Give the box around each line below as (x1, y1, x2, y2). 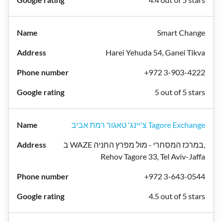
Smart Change (157, 28, 205, 37)
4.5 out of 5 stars (149, 191, 205, 201)
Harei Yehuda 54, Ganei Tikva (106, 48, 205, 57)
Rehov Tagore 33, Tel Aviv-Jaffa (101, 152, 205, 161)
